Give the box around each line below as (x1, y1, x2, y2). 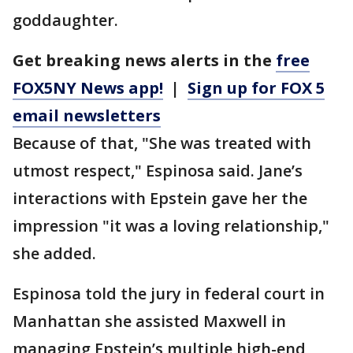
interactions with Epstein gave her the (13, 188, 307, 210)
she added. (13, 243, 96, 265)
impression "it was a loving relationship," (13, 215, 329, 237)
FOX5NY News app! (13, 77, 163, 99)
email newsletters (13, 105, 161, 127)
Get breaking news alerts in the (13, 50, 276, 72)
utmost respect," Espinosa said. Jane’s (13, 160, 303, 182)
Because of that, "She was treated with (13, 132, 311, 154)
